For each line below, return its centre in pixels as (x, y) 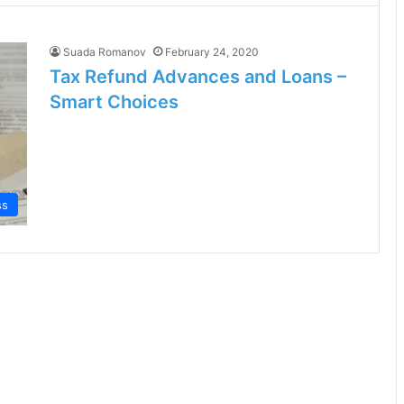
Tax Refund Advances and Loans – (198, 77)
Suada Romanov (105, 52)
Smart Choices (114, 102)
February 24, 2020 (212, 52)
